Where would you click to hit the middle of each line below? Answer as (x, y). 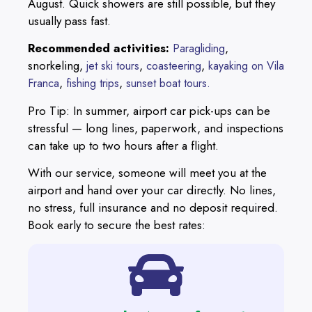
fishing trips (93, 84)
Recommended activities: (99, 48)
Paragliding (199, 49)
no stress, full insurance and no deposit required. (153, 207)
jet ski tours (113, 66)
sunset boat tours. (168, 84)
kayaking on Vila (246, 66)
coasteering (174, 66)
